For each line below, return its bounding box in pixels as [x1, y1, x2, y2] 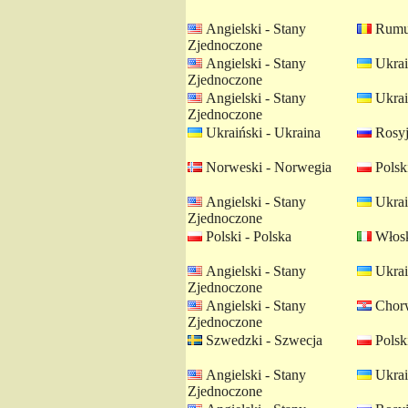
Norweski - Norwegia [202, 159, 331, 175]
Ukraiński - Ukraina [202, 125, 321, 140]
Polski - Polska [202, 229, 291, 244]
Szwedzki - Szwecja [202, 332, 322, 348]
